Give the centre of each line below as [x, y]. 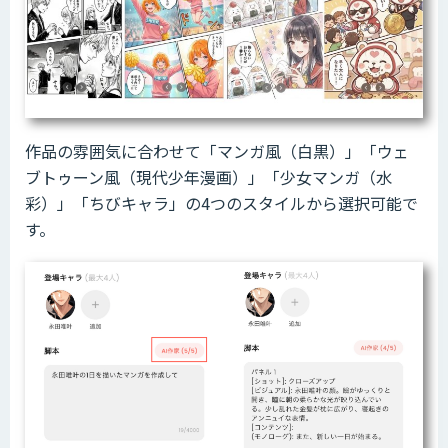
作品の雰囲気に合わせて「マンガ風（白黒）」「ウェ [217, 151]
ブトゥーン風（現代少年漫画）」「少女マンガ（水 [208, 177]
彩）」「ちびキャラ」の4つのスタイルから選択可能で [221, 203]
